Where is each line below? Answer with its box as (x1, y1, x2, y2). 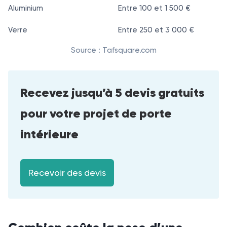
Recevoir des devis (28, 167, 106, 178)
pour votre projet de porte (20, 106, 172, 122)
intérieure (20, 127, 79, 142)
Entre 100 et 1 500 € (118, 4, 191, 13)
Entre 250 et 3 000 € (118, 25, 194, 35)
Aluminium (8, 4, 43, 13)
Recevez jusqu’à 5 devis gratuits (20, 85, 204, 101)
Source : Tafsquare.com (70, 46, 157, 55)
